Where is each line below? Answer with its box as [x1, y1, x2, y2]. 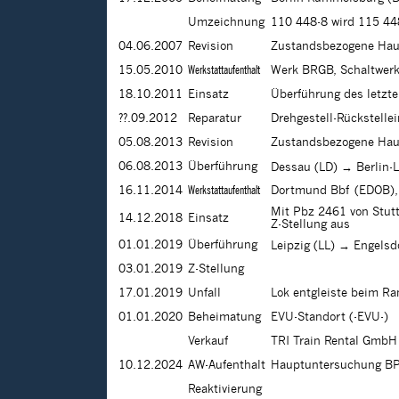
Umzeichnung [188, 16, 265, 29]
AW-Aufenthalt [188, 359, 265, 372]
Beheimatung [188, 311, 261, 324]
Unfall [188, 287, 221, 300]
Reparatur [188, 112, 241, 126]
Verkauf [188, 335, 228, 348]
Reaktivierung [188, 383, 262, 396]
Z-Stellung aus [271, 218, 350, 232]
